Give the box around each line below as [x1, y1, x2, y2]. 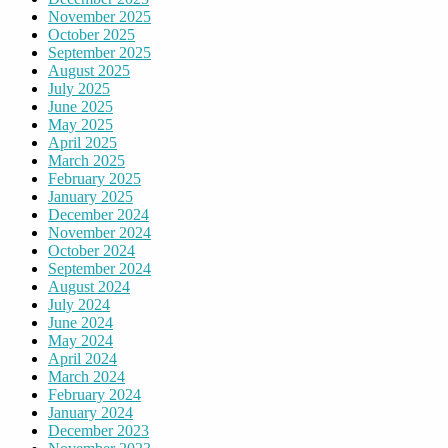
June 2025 [48, 97, 113, 115]
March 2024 [48, 367, 125, 385]
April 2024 [48, 349, 117, 367]
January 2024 [48, 403, 133, 421]
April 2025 [48, 133, 117, 151]
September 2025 [48, 43, 151, 61]
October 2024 [48, 241, 135, 259]
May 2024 [48, 331, 113, 349]
